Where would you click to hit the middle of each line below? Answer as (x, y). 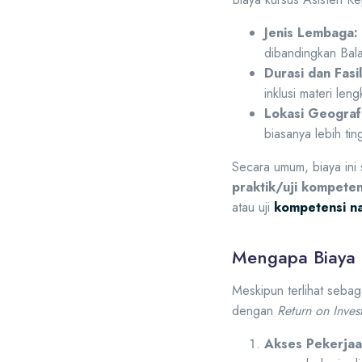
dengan (255, 311)
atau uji (253, 207)
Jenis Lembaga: (311, 32)
